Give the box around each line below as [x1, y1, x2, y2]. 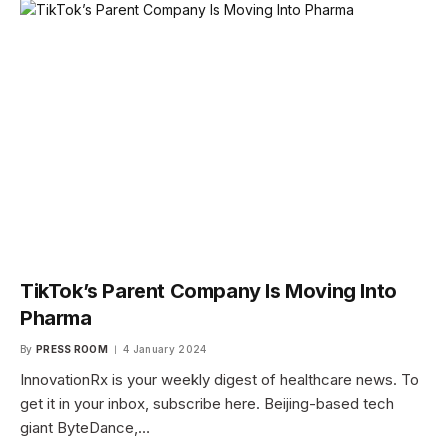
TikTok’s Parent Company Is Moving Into [20, 278, 397, 303]
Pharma [20, 305, 92, 330]
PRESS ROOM [35, 342, 108, 355]
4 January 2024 [123, 342, 207, 355]
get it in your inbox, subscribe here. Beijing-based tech [20, 393, 394, 413]
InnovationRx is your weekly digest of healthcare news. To [20, 369, 419, 389]
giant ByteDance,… [20, 417, 150, 437]
